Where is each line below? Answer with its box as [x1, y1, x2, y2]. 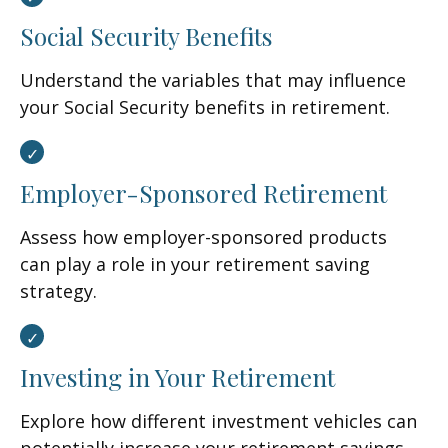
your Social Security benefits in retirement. [20, 95, 390, 119]
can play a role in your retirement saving [20, 252, 370, 276]
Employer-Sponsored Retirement [20, 177, 387, 209]
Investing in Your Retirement [20, 361, 335, 393]
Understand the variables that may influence [20, 68, 406, 92]
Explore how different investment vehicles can [20, 409, 417, 433]
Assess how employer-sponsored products [20, 225, 387, 249]
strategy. [20, 279, 97, 303]
